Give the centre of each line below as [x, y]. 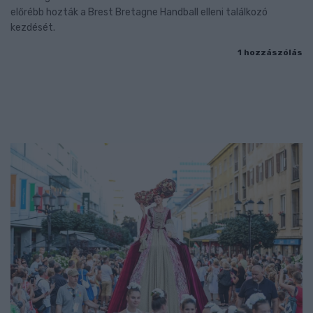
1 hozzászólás [270, 53]
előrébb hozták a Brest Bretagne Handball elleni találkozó [139, 13]
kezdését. [33, 28]
